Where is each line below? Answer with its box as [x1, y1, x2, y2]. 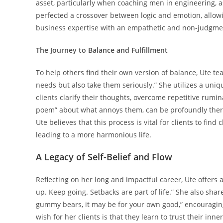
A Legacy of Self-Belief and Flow [36, 151, 172, 163]
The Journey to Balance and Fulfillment [36, 45, 168, 55]
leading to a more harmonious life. [36, 130, 151, 140]
